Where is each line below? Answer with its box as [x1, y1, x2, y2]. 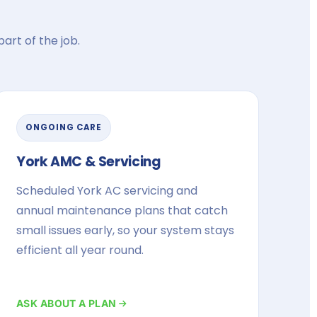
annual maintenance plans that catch [16, 202, 228, 219]
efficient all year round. [16, 242, 144, 258]
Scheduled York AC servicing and [16, 183, 197, 199]
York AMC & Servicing [16, 152, 161, 171]
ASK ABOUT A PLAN [16, 297, 117, 309]
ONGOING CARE [25, 122, 102, 133]
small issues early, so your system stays [16, 222, 234, 238]
